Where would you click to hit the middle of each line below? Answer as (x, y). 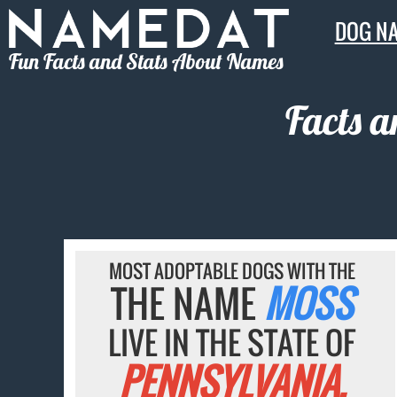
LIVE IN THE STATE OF (232, 343)
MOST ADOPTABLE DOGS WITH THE (232, 271)
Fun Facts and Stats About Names (146, 61)
